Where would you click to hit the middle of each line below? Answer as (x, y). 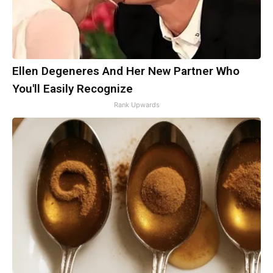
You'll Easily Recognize (73, 89)
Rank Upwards (136, 105)
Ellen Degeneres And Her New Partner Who (126, 71)
